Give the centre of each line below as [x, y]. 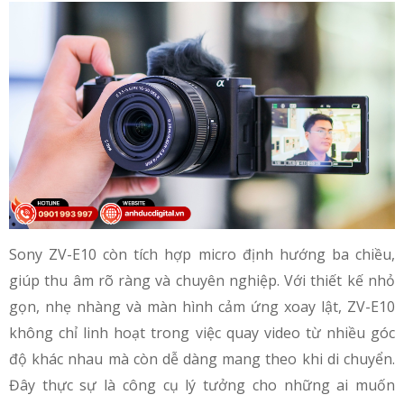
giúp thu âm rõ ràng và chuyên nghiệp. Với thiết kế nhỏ [202, 281]
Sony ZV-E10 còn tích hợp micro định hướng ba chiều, [202, 255]
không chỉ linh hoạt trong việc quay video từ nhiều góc [202, 333]
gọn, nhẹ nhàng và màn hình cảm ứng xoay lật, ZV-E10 [202, 307]
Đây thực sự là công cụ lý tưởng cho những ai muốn [202, 386]
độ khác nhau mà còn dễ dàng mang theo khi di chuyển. [202, 359]
